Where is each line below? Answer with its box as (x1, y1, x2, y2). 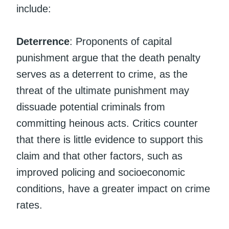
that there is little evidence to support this (16, 133, 203, 145)
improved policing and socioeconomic (16, 166, 185, 178)
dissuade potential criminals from (16, 101, 165, 112)
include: (16, 3, 51, 14)
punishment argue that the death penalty (16, 52, 200, 63)
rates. (16, 199, 42, 211)
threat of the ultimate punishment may (16, 84, 189, 96)
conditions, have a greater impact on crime (16, 182, 210, 194)
